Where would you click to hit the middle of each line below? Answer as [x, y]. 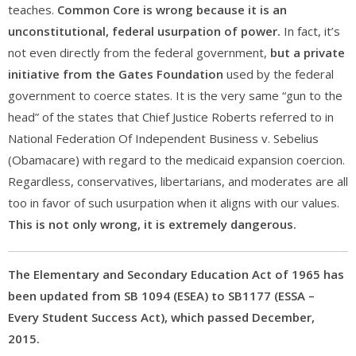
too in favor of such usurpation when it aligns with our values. [174, 203]
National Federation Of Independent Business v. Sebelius [163, 138]
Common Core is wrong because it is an [172, 10]
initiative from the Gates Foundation [116, 74]
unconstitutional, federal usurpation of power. [144, 31]
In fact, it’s [310, 31]
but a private [308, 52]
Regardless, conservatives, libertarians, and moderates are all [178, 181]
